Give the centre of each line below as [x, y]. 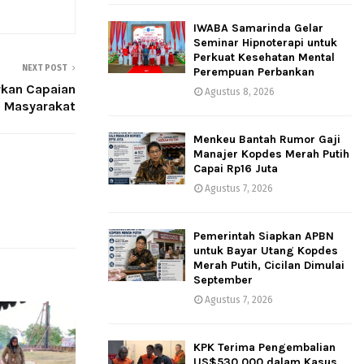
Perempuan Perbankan [254, 72]
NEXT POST [45, 68]
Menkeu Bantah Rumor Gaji [267, 140]
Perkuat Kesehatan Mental [264, 58]
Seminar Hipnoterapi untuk [265, 43]
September [223, 280]
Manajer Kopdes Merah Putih [271, 154]
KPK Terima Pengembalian [264, 348]
